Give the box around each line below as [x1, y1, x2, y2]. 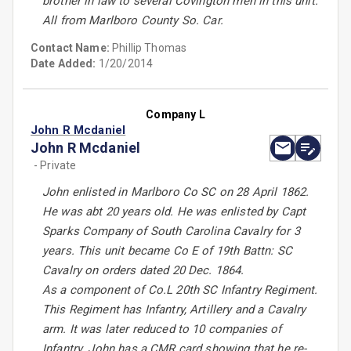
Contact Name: [31, 42, 113, 55]
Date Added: [31, 57, 96, 71]
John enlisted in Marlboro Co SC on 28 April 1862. [42, 185, 309, 200]
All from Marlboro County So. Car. [42, 13, 223, 28]
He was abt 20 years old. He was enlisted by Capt [42, 204, 306, 219]
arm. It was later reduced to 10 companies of [42, 322, 282, 337]
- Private [34, 159, 77, 172]
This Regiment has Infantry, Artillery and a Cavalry [42, 302, 306, 317]
